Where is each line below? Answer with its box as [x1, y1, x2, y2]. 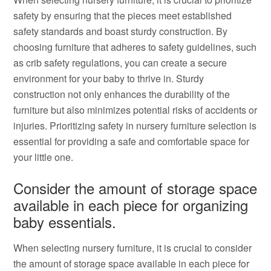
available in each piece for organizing [13, 194, 249, 215]
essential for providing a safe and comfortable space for [13, 134, 250, 148]
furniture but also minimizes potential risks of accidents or [13, 103, 258, 117]
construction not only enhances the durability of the [13, 87, 230, 101]
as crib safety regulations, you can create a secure [13, 56, 227, 70]
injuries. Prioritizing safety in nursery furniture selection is [13, 119, 257, 132]
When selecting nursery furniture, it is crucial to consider [13, 241, 252, 255]
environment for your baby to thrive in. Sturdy [13, 71, 204, 85]
